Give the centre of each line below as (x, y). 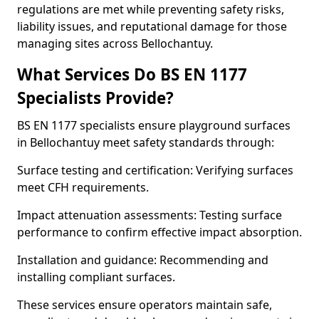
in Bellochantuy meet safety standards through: (146, 142)
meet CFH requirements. (83, 187)
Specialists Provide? (95, 98)
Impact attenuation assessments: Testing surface (150, 215)
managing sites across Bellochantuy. (115, 43)
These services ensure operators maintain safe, (145, 305)
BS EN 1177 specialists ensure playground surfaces (154, 125)
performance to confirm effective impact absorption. (159, 232)
